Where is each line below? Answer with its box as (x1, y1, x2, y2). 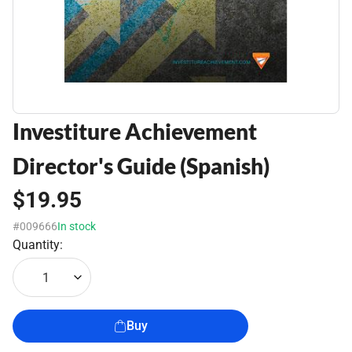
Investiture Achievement (13, 118, 257, 145)
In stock (57, 220, 96, 233)
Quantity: (13, 237, 63, 252)
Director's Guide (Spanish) (13, 152, 269, 179)
